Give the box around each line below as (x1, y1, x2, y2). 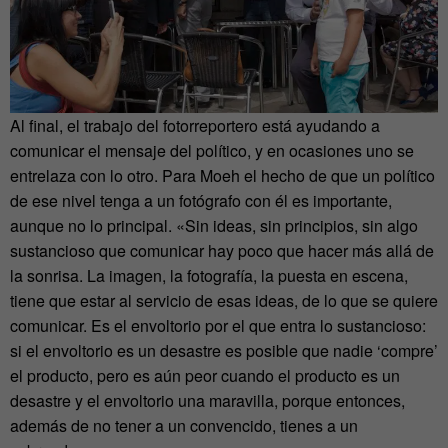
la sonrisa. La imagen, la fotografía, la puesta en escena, (10, 263, 408, 287)
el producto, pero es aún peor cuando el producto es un (10, 363, 400, 387)
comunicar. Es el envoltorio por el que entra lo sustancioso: (10, 313, 426, 337)
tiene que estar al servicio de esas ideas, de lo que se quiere (10, 288, 438, 312)
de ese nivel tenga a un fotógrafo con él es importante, (10, 188, 392, 212)
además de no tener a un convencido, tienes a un (10, 413, 358, 437)
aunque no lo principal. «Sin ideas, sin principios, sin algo (10, 213, 418, 237)
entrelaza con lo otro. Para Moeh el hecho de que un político (10, 163, 435, 187)
